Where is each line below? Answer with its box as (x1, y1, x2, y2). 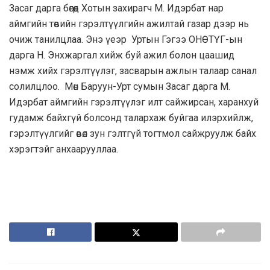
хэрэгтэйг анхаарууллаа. (9, 143, 118, 155)
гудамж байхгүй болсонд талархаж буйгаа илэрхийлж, (9, 112, 253, 124)
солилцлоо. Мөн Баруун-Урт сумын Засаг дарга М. (9, 81, 230, 93)
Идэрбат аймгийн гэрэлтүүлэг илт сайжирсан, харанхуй (9, 96, 259, 108)
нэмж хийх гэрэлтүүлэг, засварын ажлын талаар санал (9, 65, 257, 77)
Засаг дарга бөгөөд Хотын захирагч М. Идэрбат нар (9, 2, 224, 14)
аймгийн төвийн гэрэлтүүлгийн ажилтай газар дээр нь (9, 18, 249, 30)
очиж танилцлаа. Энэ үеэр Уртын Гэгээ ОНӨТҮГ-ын (9, 34, 242, 46)
